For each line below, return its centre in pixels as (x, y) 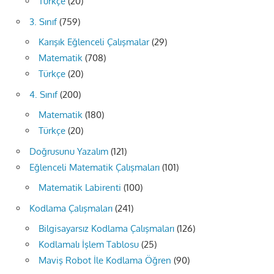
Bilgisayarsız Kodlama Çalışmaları (106, 229)
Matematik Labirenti (80, 188)
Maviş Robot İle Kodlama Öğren (105, 261)
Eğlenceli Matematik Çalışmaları (94, 167)
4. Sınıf (43, 94)
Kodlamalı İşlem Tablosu (89, 245)
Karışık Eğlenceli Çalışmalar (94, 42)
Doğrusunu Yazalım (69, 151)
